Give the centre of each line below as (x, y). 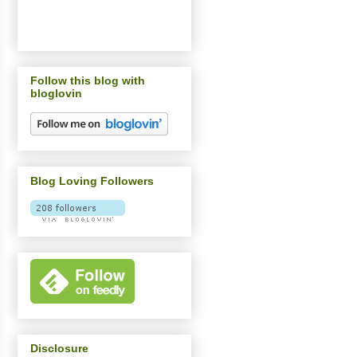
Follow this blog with (88, 81)
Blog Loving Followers (92, 180)
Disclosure (59, 348)
